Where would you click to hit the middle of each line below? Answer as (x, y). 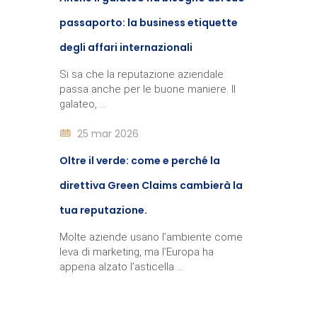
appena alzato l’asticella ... (121, 267)
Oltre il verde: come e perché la (139, 161)
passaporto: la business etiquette (148, 23)
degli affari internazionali (126, 47)
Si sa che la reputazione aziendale (141, 74)
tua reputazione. (103, 210)
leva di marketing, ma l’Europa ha (136, 252)
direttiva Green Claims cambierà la (151, 185)
